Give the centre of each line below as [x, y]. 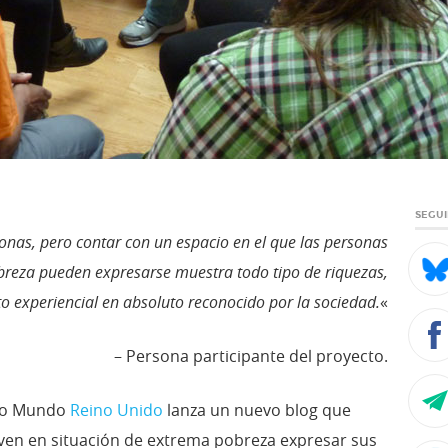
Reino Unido [117, 409]
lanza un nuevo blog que [257, 409]
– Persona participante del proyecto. [251, 355]
